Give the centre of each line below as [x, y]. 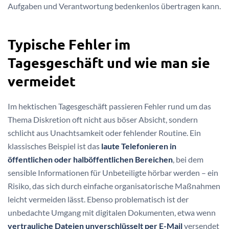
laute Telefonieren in [139, 146]
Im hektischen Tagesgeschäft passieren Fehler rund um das [109, 106]
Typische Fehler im [69, 44]
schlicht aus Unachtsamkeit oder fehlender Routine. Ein [104, 133]
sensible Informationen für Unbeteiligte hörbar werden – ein [113, 173]
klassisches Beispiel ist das [54, 146]
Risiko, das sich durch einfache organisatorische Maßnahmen [114, 186]
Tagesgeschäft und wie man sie [109, 63]
